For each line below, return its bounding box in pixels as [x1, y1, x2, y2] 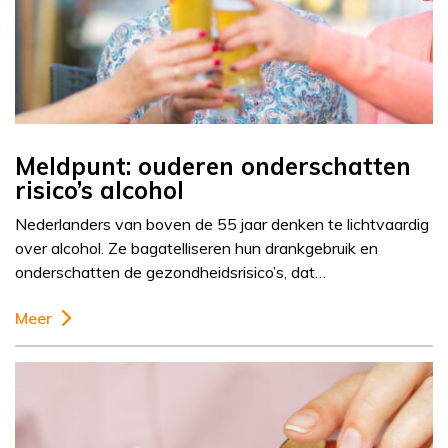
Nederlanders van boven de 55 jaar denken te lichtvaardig [15, 214, 429, 235]
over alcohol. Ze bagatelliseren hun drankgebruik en [15, 238, 378, 259]
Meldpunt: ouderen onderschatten [15, 151, 411, 182]
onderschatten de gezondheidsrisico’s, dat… [15, 262, 326, 283]
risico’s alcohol [15, 175, 184, 206]
